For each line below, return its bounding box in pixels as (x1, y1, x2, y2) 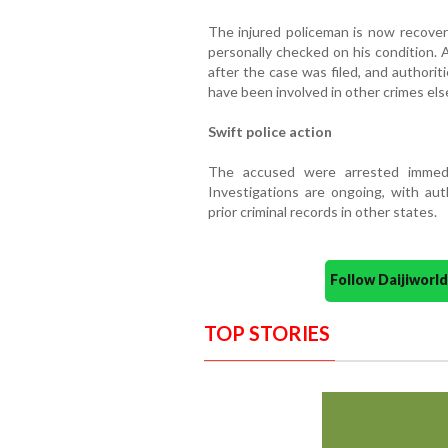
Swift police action (207, 123, 332, 141)
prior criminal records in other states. (207, 203, 437, 221)
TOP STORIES (203, 321, 330, 346)
